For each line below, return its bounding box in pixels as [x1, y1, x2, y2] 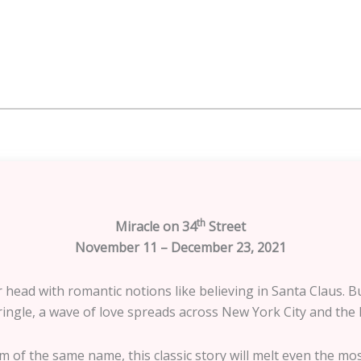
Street [205, 217, 246, 235]
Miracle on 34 [115, 217, 197, 235]
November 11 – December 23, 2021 [75, 238, 286, 256]
